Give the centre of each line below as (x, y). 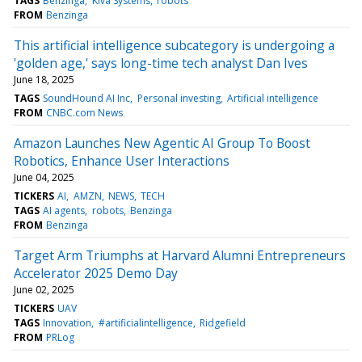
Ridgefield (222, 322)
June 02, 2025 (44, 289)
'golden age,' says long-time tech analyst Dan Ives (161, 63)
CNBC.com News (85, 112)
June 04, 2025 (44, 177)
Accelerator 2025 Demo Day (96, 273)
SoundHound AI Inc (87, 98)
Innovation (67, 322)
